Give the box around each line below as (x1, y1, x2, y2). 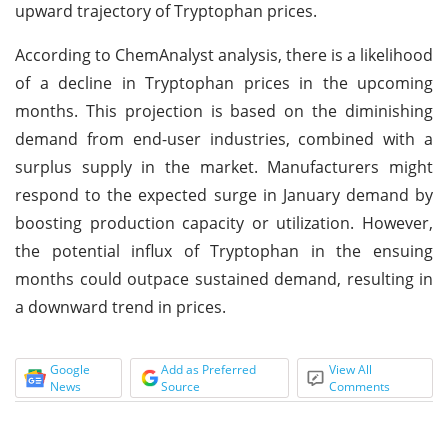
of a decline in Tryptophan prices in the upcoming (15, 71, 433, 94)
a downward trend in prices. (15, 295, 226, 318)
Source (160, 377, 200, 395)
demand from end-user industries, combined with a (15, 127, 433, 150)
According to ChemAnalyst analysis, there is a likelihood (15, 43, 433, 66)
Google (50, 360, 90, 378)
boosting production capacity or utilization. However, (15, 211, 433, 234)
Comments (329, 377, 391, 395)
